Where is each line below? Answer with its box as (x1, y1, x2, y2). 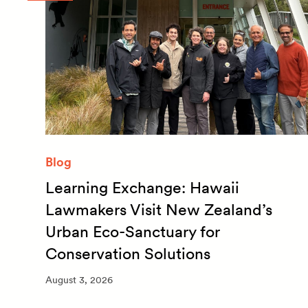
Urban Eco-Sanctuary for (45, 221, 220, 241)
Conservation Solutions (45, 243, 210, 263)
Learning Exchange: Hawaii (45, 177, 239, 197)
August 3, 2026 (45, 274, 113, 286)
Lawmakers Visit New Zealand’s (45, 199, 272, 219)
